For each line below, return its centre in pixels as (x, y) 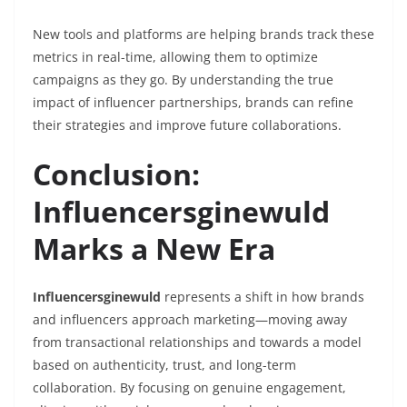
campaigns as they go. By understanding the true (183, 80)
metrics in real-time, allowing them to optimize (175, 57)
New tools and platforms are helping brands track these (203, 35)
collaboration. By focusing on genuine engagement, (189, 388)
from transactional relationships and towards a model (197, 342)
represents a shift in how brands (263, 297)
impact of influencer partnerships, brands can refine (193, 103)
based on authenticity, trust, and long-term (164, 365)
